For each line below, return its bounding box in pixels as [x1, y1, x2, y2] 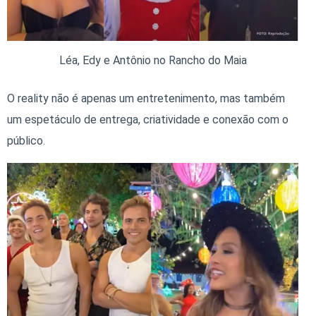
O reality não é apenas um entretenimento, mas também [7, 92, 285, 106]
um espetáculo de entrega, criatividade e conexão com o [7, 113, 288, 127]
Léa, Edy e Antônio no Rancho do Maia [59, 54, 247, 68]
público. [7, 134, 45, 148]
